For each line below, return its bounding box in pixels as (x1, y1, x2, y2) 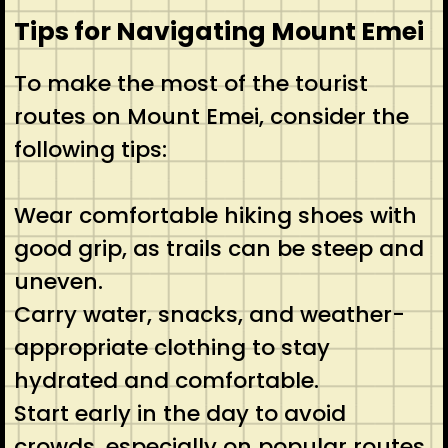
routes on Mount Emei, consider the (13, 100, 409, 132)
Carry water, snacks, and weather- (13, 298, 405, 330)
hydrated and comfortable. (13, 364, 319, 396)
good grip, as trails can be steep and (13, 232, 424, 264)
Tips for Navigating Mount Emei (13, 13, 424, 49)
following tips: (13, 133, 167, 165)
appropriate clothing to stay (13, 331, 330, 363)
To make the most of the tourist (13, 67, 368, 99)
